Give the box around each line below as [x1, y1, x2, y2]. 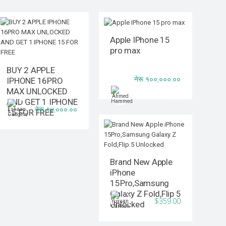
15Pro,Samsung [110, 178, 169, 189]
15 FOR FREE [7, 107, 54, 118]
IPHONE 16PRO [7, 75, 63, 86]
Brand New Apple [110, 157, 173, 167]
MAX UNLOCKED [7, 86, 68, 96]
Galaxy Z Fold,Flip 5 [110, 189, 181, 199]
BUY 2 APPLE [7, 65, 55, 75]
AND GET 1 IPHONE [7, 96, 78, 107]
